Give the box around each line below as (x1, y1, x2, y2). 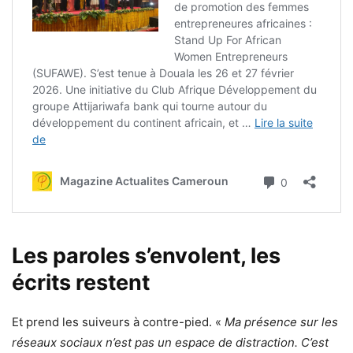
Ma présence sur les (225, 314, 338, 329)
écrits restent (12, 269, 150, 295)
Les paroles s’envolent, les (12, 242, 281, 269)
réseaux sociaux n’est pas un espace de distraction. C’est (12, 334, 329, 350)
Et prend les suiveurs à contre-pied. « (12, 314, 225, 329)
